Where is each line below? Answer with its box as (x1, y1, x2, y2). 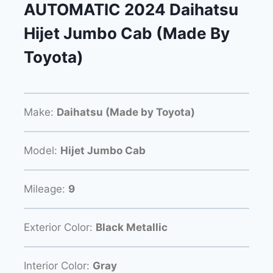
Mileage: (24, 182, 68, 195)
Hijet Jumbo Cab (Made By (24, 24, 230, 43)
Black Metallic (96, 221, 168, 233)
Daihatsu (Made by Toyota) (57, 105, 195, 118)
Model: (24, 144, 60, 157)
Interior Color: (24, 259, 93, 272)
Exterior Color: (24, 221, 96, 233)
